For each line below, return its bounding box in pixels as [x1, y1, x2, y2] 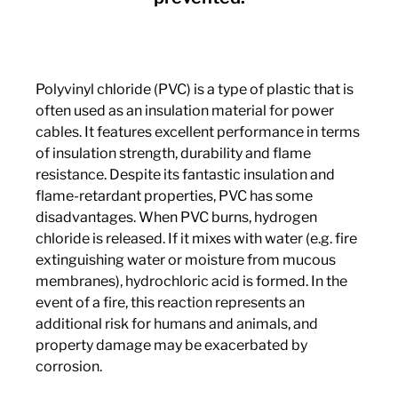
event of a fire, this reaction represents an [36, 294, 305, 311]
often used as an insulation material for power [36, 102, 334, 119]
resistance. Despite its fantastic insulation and [36, 166, 335, 183]
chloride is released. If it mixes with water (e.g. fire [36, 230, 357, 247]
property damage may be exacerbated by [36, 337, 307, 354]
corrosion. [36, 358, 102, 375]
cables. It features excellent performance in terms [36, 123, 360, 140]
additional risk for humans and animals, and [36, 315, 318, 332]
